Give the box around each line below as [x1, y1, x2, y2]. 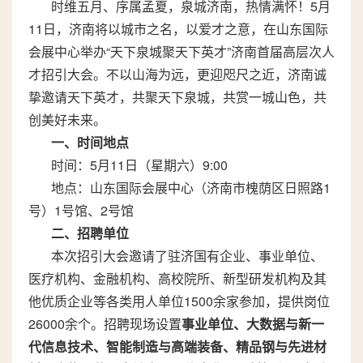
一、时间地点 [51, 133, 129, 152]
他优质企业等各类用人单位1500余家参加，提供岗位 [28, 292, 330, 310]
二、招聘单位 [51, 224, 129, 242]
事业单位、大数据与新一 [181, 314, 324, 333]
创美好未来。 [28, 110, 106, 129]
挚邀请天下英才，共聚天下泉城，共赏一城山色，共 [28, 88, 327, 106]
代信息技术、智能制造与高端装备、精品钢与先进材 [28, 337, 327, 356]
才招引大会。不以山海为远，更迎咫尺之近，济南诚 [28, 65, 327, 83]
